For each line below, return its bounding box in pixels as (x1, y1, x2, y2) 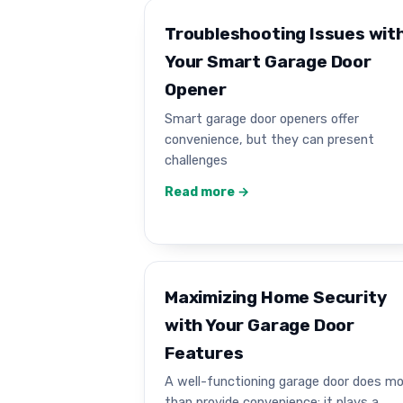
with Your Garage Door (165, 314, 355, 336)
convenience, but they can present (165, 130, 374, 148)
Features (165, 342, 244, 363)
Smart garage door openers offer (165, 110, 359, 127)
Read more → (165, 184, 249, 200)
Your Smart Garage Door (165, 51, 372, 73)
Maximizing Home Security (165, 286, 387, 308)
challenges (165, 151, 228, 168)
